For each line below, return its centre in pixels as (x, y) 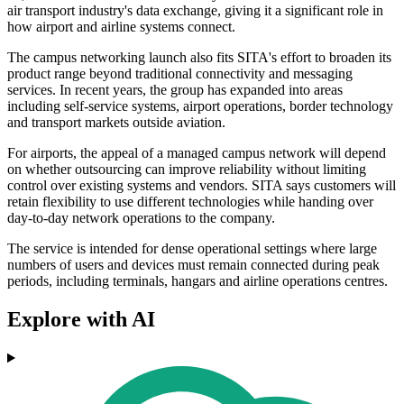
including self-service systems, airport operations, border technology (200, 106)
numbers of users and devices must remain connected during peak (193, 265)
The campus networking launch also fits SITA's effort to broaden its (199, 58)
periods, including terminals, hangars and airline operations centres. (197, 281)
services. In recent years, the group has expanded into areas (175, 90)
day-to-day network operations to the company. (141, 218)
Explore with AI (81, 320)
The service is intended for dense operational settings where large (192, 249)
